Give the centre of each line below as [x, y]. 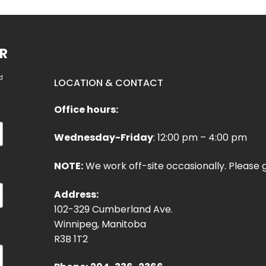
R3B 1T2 [71, 239]
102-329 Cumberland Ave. [114, 209]
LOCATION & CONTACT [109, 83]
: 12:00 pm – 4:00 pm [200, 138]
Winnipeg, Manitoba [100, 224]
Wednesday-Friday [104, 138]
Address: [77, 194]
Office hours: [86, 109]
